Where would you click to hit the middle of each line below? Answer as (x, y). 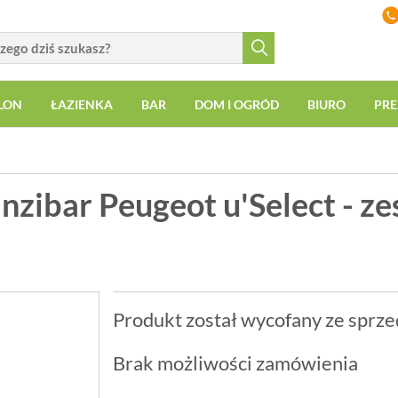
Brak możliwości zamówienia (235, 363)
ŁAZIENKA (82, 104)
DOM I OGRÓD (237, 104)
